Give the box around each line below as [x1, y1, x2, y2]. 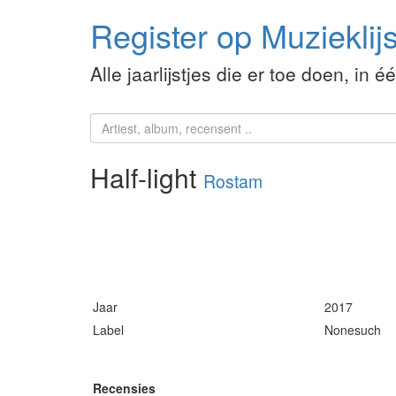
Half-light [90, 158, 203, 197]
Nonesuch [324, 321, 381, 339]
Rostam [203, 169, 263, 194]
